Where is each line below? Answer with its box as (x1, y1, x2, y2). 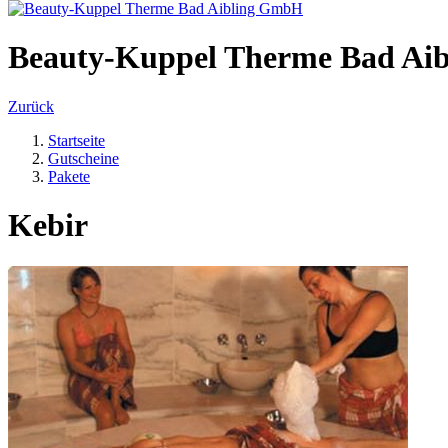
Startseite (48, 131, 105, 149)
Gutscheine (48, 149, 119, 167)
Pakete (48, 167, 90, 185)
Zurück (8, 97, 54, 115)
